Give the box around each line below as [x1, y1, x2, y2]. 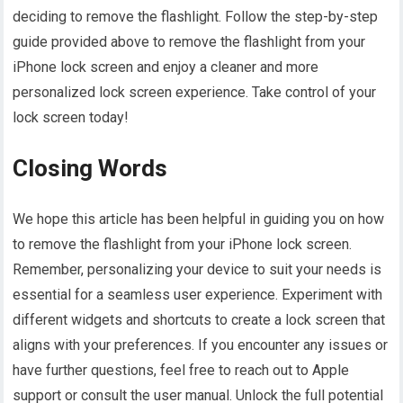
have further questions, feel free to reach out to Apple [13, 362, 350, 380]
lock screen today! [13, 109, 130, 127]
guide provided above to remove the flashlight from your [13, 33, 366, 51]
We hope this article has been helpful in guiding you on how [13, 210, 385, 228]
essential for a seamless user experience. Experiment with [13, 286, 383, 304]
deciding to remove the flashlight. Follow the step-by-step [13, 8, 379, 26]
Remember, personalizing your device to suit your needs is [13, 261, 382, 279]
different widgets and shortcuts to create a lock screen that [13, 311, 386, 329]
